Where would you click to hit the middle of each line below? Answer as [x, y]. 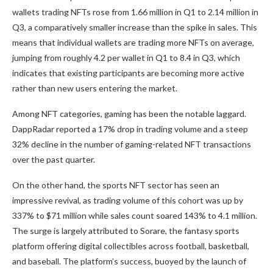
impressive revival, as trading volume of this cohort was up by [128, 200]
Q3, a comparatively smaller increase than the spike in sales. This [135, 27]
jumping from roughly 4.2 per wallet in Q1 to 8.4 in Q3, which [126, 58]
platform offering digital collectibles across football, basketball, [131, 246]
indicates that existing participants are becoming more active [128, 73]
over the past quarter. [54, 160]
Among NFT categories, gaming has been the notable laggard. [129, 114]
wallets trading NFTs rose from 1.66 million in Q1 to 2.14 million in [135, 12]
